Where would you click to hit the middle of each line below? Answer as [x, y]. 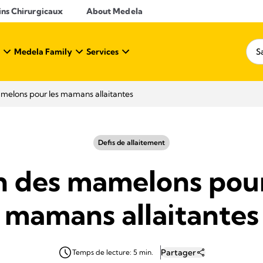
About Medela [114, 11]
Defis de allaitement [131, 142]
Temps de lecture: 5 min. [112, 252]
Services [102, 52]
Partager [178, 252]
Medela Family [43, 52]
